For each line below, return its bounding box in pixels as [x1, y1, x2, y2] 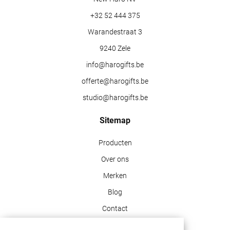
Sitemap [100, 115, 130, 125]
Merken [103, 171, 127, 180]
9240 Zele [100, 44, 130, 53]
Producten [98, 138, 132, 147]
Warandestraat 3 [88, 27, 142, 36]
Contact [102, 204, 128, 213]
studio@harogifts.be [82, 93, 148, 102]
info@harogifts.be [86, 60, 144, 69]
